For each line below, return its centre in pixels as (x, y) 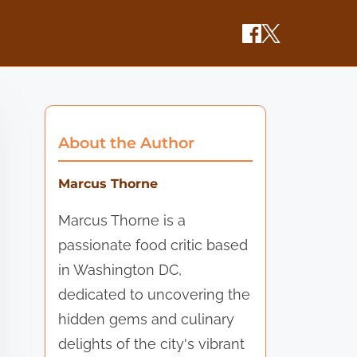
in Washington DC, (120, 269)
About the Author (127, 142)
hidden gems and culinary (147, 319)
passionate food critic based (153, 245)
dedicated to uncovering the (155, 294)
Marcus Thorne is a (122, 220)
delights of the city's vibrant (152, 343)
